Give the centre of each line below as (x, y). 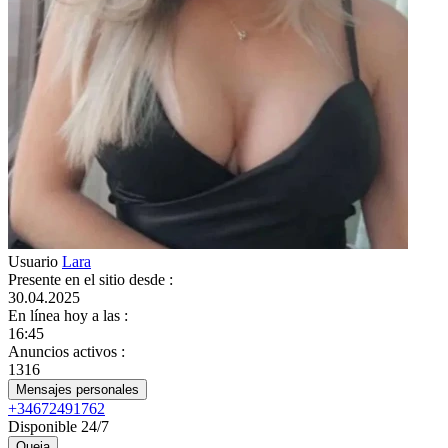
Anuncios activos (64, 351)
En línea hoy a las (66, 315)
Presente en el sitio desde (88, 279)
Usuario (35, 261)
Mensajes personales (77, 389)
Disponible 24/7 (58, 426)
